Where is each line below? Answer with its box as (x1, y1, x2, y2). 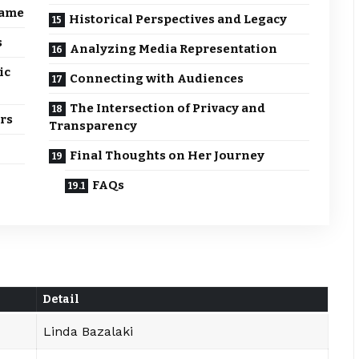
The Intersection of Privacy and (70, 101, 266, 116)
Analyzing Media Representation (70, 42, 278, 57)
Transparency (49, 119, 138, 134)
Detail (42, 292, 79, 306)
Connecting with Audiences (70, 71, 244, 87)
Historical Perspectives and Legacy (69, 12, 288, 27)
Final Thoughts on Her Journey (70, 148, 265, 163)
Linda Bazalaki (43, 323, 133, 339)
